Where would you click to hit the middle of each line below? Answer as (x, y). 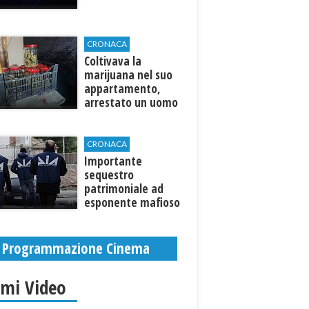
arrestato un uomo (131, 102)
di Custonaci (114, 216)
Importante (113, 161)
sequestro (109, 175)
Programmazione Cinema (76, 248)
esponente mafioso (132, 202)
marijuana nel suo (129, 75)
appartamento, (123, 89)
